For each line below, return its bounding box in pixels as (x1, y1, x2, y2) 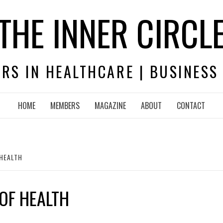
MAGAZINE (95, 100, 126, 111)
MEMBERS (50, 100, 80, 111)
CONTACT (177, 100, 205, 111)
